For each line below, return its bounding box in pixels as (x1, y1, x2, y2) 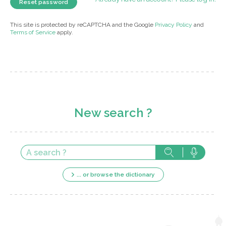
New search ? (74, 106, 152, 121)
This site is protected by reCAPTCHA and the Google (10, 21, 155, 29)
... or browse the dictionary (76, 171, 155, 179)
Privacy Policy (155, 21, 192, 29)
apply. (55, 29, 73, 36)
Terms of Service (10, 29, 55, 36)
